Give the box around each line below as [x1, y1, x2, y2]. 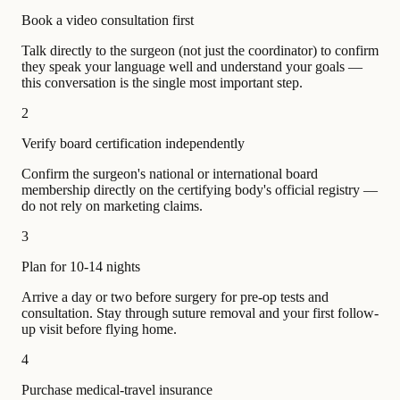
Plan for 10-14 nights [21, 258, 140, 274]
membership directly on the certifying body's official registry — [21, 181, 378, 197]
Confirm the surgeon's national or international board [21, 165, 318, 181]
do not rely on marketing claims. [21, 197, 203, 213]
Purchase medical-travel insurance [21, 381, 212, 397]
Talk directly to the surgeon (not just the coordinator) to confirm [21, 42, 379, 58]
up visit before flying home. [21, 321, 177, 337]
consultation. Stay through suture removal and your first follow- [21, 304, 379, 321]
